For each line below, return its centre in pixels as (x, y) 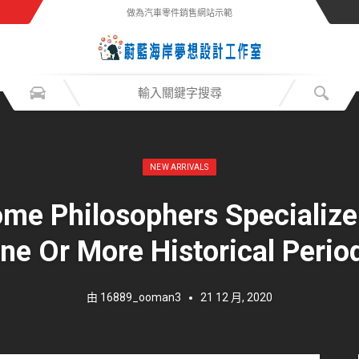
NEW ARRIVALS (179, 167)
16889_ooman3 (141, 297)
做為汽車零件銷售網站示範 (179, 13)
